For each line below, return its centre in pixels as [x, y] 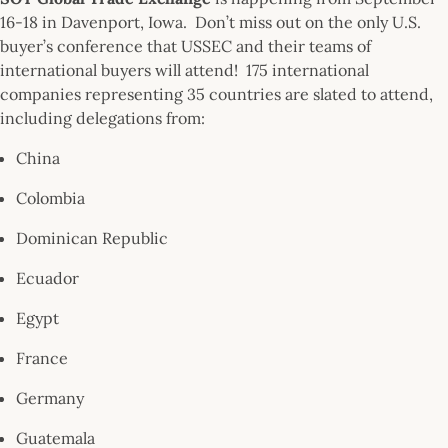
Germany [50, 397]
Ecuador [47, 277]
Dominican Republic [92, 237]
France [42, 357]
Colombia [50, 197]
